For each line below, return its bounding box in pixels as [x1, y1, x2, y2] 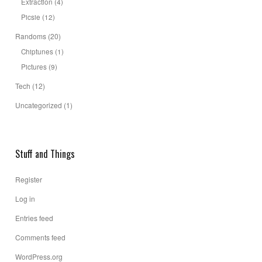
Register [15, 174, 42, 184]
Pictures [21, 61, 47, 71]
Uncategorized [15, 100, 62, 110]
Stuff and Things [15, 147, 75, 161]
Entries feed [15, 213, 53, 223]
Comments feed [15, 232, 65, 242]
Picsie [21, 12, 40, 22]
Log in [15, 194, 35, 204]
